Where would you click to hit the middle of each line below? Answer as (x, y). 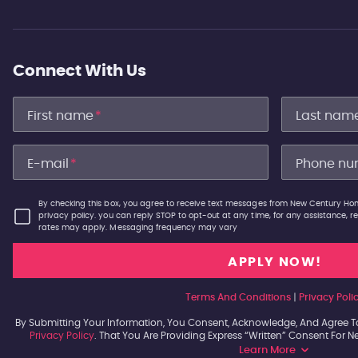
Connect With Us (80, 71)
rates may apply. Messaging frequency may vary (138, 228)
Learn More (267, 350)
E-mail (48, 164)
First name (60, 116)
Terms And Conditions (238, 297)
